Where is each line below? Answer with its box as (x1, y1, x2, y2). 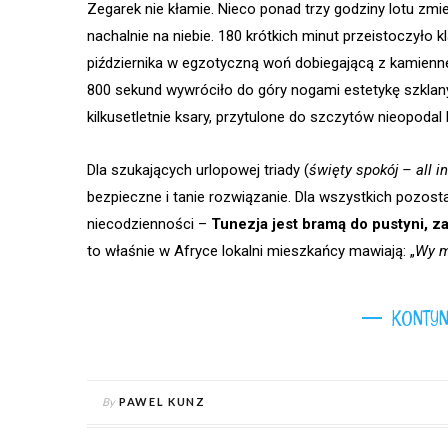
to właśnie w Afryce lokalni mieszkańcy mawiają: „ (87, 242, 415, 261)
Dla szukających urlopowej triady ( (87, 161, 309, 180)
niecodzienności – (87, 215, 211, 234)
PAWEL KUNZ (119, 395, 206, 409)
